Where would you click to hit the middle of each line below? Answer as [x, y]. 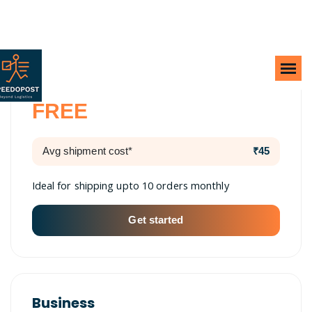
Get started [156, 220]
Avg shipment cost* [87, 151]
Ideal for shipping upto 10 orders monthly [130, 186]
